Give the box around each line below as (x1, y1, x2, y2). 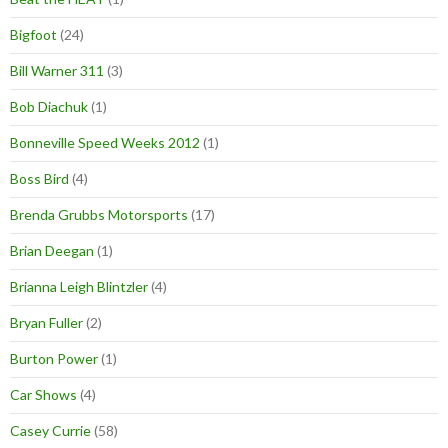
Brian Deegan (10, 242, 94, 260)
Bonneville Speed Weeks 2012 (10, 134, 200, 152)
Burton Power (10, 350, 98, 368)
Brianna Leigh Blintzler (10, 278, 148, 296)
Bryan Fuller (10, 314, 83, 332)
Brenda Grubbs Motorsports (10, 206, 188, 224)
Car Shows (10, 386, 77, 404)
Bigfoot (10, 26, 57, 44)
